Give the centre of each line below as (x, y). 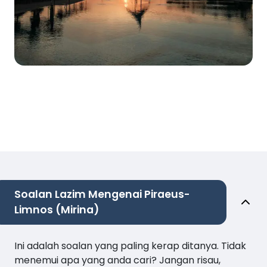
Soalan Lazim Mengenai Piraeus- (102, 194)
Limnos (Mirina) (57, 209)
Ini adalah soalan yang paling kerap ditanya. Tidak (130, 246)
